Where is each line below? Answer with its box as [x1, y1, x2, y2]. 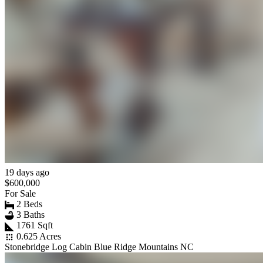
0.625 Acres [16, 231, 61, 241]
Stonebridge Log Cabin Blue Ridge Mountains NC [5, 241, 194, 252]
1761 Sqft [16, 220, 53, 231]
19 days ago [5, 167, 49, 177]
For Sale [5, 188, 36, 198]
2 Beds [16, 198, 42, 209]
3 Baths [16, 209, 45, 220]
